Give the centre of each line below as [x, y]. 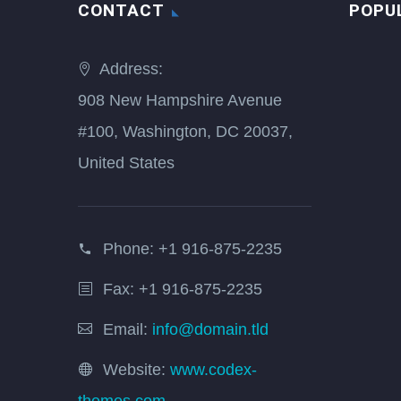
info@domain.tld [210, 330]
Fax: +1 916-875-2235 [183, 290]
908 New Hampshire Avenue [180, 101]
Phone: [131, 249]
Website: [137, 370]
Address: [131, 69]
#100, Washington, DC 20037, [185, 132]
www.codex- [213, 370]
